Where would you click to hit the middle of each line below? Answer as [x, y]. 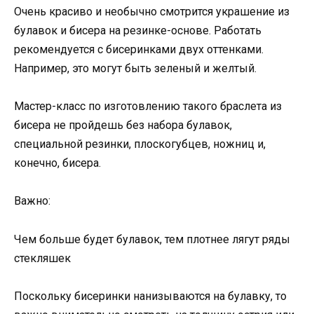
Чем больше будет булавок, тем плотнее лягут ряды [152, 239]
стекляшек [42, 258]
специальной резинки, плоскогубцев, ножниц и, [140, 144]
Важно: [32, 201]
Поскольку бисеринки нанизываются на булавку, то [150, 296]
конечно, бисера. [57, 163]
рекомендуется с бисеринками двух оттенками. [139, 50]
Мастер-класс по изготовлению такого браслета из [148, 107]
